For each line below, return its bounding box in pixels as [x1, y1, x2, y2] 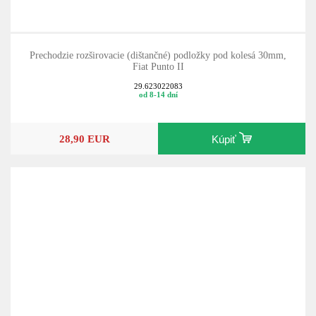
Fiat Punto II [132, 61, 184, 72]
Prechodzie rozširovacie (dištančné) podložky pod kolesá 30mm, [30, 49, 286, 61]
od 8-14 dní [138, 90, 178, 99]
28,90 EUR [59, 132, 110, 145]
